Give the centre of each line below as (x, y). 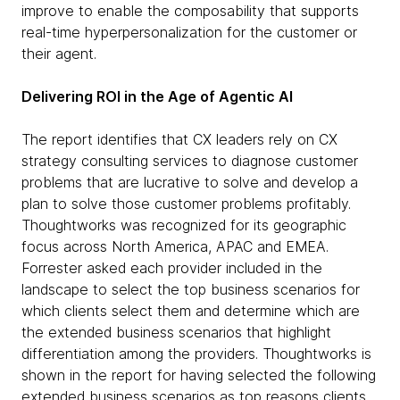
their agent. (61, 54)
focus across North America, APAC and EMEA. (175, 246)
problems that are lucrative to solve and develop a (190, 182)
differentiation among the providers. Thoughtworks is (196, 354)
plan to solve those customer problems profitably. (186, 204)
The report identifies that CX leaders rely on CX (179, 139)
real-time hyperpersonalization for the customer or (189, 32)
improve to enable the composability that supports (190, 11)
